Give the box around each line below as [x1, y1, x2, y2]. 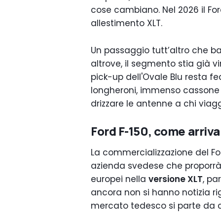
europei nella [91, 173, 148, 185]
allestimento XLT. [91, 17, 162, 29]
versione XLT [148, 173, 203, 185]
